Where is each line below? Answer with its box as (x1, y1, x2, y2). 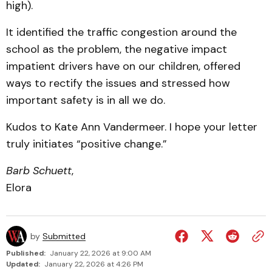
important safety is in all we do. (6, 93, 168, 107)
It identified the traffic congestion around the (6, 25, 237, 39)
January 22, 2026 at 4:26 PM (44, 259, 143, 269)
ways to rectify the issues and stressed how (6, 76, 230, 90)
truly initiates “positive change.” (6, 137, 167, 151)
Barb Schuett (6, 163, 72, 178)
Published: (6, 248, 46, 258)
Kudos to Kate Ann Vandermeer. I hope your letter (6, 120, 257, 134)
